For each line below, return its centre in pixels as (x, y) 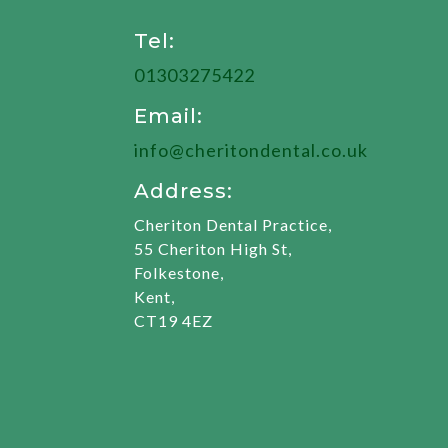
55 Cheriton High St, (213, 248)
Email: (169, 115)
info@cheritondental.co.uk (251, 149)
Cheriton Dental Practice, (233, 224)
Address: (184, 190)
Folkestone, (179, 272)
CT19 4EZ (174, 320)
